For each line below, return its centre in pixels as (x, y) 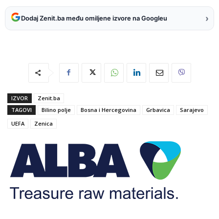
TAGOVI (22, 109)
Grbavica (158, 109)
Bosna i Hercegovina (109, 109)
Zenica (44, 123)
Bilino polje (56, 109)
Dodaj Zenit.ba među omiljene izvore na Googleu (94, 18)
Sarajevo (192, 109)
